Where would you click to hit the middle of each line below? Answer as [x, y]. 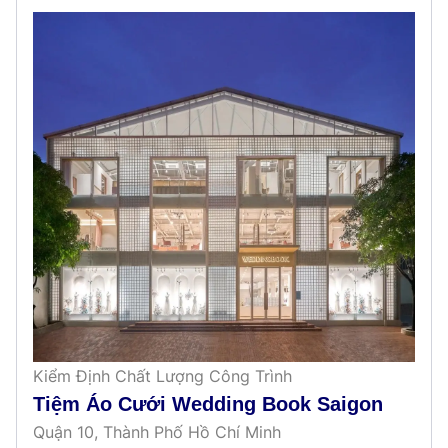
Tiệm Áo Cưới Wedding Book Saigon [208, 403]
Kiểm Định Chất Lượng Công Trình [162, 375]
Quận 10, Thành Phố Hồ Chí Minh [157, 431]
